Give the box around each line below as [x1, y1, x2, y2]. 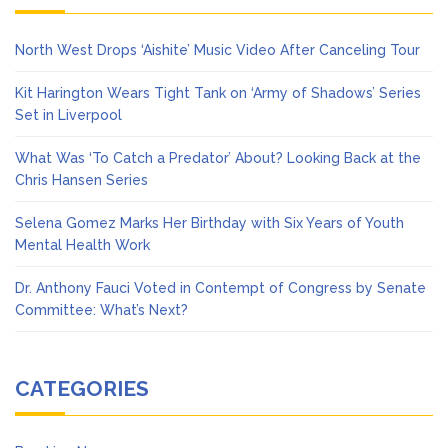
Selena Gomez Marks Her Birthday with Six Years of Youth [15, 215, 404, 232]
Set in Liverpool [15, 107, 122, 124]
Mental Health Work [15, 237, 150, 254]
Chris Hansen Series [15, 172, 148, 189]
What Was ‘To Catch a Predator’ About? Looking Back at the [15, 150, 421, 167]
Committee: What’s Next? [15, 302, 188, 319]
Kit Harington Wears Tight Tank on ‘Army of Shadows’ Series [15, 85, 421, 102]
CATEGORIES [15, 376, 149, 402]
